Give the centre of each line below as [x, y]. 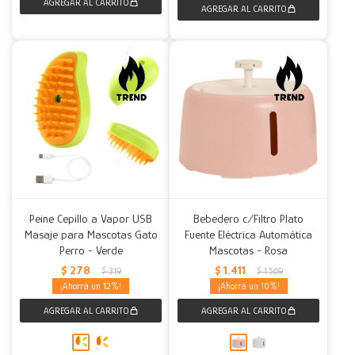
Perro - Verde [91, 250]
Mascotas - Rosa [248, 250]
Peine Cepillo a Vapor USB [91, 218]
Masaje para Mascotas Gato [91, 234]
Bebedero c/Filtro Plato [248, 218]
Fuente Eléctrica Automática [248, 234]
